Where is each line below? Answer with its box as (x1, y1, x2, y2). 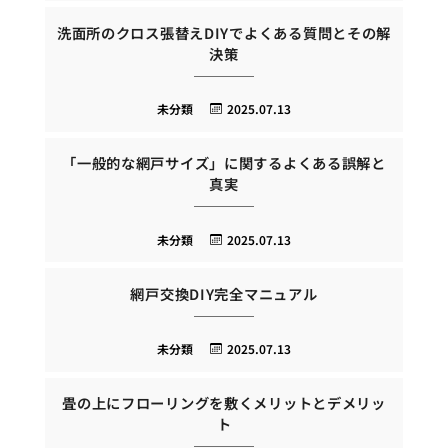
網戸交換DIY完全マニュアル (130, 282, 318, 304)
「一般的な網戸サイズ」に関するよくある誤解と (62, 152, 386, 174)
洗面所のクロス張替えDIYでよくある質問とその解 (56, 21, 392, 43)
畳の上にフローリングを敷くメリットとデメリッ (62, 392, 386, 414)
